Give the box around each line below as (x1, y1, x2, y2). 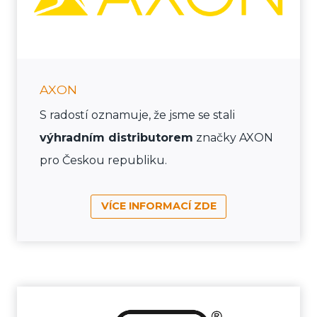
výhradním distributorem (40, 130, 193, 144)
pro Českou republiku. (40, 153, 167, 167)
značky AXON (193, 130, 273, 144)
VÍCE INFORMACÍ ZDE (100, 200, 217, 213)
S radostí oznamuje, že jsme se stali (40, 108, 235, 122)
